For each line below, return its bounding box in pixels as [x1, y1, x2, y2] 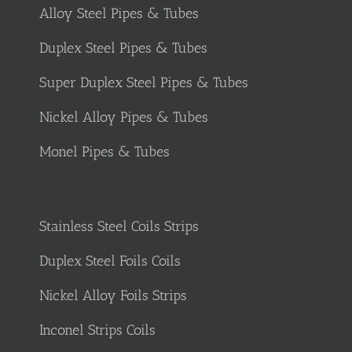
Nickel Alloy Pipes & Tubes [39, 108, 208, 126]
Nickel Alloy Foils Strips [39, 287, 187, 305]
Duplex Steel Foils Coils [39, 252, 181, 270]
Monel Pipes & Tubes [39, 143, 170, 161]
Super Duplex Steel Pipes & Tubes [39, 74, 248, 92]
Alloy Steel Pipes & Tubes [39, 5, 199, 23]
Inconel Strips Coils [39, 321, 156, 339]
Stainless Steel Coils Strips [39, 218, 199, 236]
